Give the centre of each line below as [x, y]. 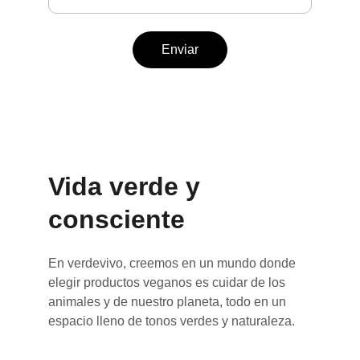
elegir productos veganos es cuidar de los [168, 282]
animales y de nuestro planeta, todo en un [169, 302]
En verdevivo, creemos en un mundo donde [174, 263]
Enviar [180, 49]
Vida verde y [128, 186]
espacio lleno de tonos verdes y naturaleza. [172, 321]
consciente [117, 219]
